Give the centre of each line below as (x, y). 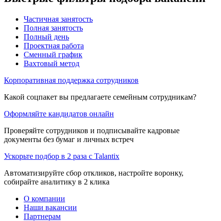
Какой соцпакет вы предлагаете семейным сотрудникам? (100, 97)
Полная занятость (53, 28)
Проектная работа (54, 45)
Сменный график (53, 54)
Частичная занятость (58, 19)
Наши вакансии (50, 207)
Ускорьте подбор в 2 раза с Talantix (62, 156)
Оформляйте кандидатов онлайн (59, 113)
